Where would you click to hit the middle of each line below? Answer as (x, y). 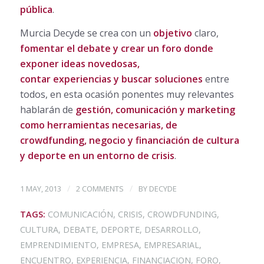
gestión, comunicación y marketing (155, 109)
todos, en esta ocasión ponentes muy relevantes (127, 94)
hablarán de (47, 109)
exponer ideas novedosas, (80, 63)
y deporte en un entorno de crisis (97, 155)
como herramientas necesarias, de (98, 125)
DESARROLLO (171, 230)
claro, (205, 33)
